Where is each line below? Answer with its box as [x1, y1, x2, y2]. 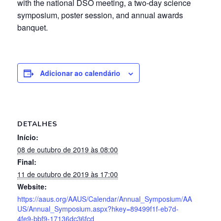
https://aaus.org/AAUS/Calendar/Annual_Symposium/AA [17, 194, 192, 204]
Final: [17, 157, 37, 167]
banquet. [17, 22, 48, 34]
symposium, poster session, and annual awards [17, 9, 183, 21]
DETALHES [17, 119, 57, 129]
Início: [17, 132, 38, 143]
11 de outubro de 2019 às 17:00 [17, 169, 118, 180]
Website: [17, 182, 47, 192]
